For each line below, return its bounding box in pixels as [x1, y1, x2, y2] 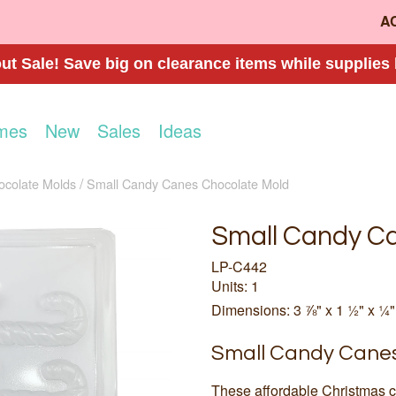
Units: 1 [211, 276, 259, 297]
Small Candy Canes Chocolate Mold [87, 173, 289, 193]
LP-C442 [211, 256, 267, 278]
